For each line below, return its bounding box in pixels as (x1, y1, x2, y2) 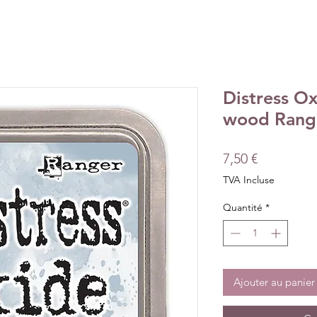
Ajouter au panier (233, 275, 315, 289)
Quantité (222, 200, 263, 214)
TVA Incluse (222, 173, 275, 186)
